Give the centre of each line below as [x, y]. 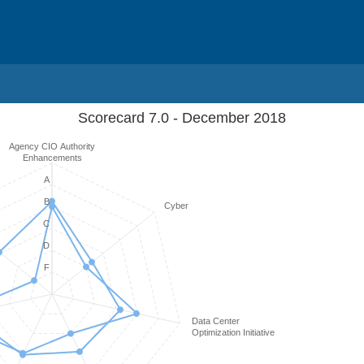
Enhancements [52, 157]
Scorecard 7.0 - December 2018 [182, 118]
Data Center [216, 321]
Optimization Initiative [234, 333]
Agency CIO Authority [52, 146]
